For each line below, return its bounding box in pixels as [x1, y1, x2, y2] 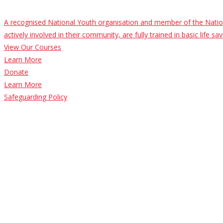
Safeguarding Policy [4, 92, 67, 102]
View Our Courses [4, 42, 61, 52]
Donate [4, 67, 28, 77]
